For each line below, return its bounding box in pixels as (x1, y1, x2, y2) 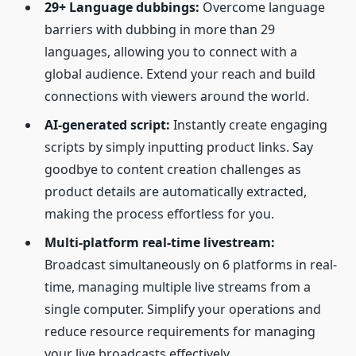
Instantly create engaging (170, 115, 327, 133)
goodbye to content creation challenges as (44, 160, 301, 178)
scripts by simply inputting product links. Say (44, 137, 313, 156)
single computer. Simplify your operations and (44, 300, 321, 318)
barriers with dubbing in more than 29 (44, 20, 275, 38)
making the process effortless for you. (44, 204, 274, 222)
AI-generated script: (44, 115, 170, 133)
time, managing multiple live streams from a (44, 277, 311, 296)
